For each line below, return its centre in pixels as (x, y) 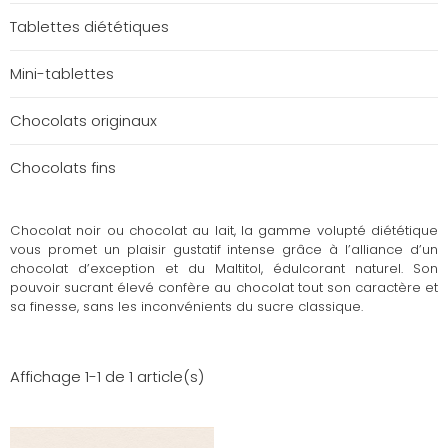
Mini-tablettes (62, 73)
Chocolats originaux (83, 120)
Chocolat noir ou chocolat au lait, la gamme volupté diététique (224, 230)
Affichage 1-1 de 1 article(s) (107, 376)
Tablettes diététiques (89, 26)
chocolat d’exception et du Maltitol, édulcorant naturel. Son (224, 268)
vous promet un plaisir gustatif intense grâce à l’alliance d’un (224, 249)
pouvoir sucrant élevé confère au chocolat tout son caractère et (224, 287)
